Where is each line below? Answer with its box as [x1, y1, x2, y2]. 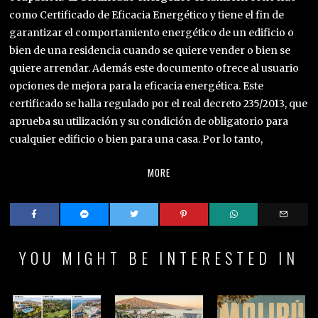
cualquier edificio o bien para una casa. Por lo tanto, [9, 132, 263, 146]
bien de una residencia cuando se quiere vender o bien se [9, 43, 291, 57]
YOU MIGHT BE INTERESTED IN [18, 246, 299, 269]
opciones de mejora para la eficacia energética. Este [9, 79, 264, 92]
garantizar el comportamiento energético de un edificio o [9, 26, 295, 39]
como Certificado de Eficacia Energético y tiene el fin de [9, 8, 285, 21]
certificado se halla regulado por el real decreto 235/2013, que [9, 97, 308, 110]
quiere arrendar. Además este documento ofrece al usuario [9, 61, 300, 75]
